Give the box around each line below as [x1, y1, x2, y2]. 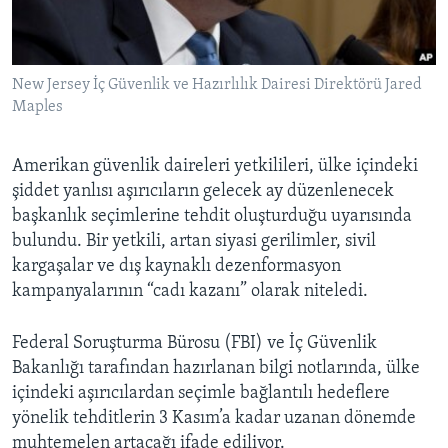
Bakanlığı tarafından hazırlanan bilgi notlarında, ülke [12, 359, 420, 379]
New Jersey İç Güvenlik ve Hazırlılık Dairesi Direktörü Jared [12, 77, 422, 94]
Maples [12, 99, 63, 116]
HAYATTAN [36, 11, 106, 27]
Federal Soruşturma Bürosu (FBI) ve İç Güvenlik [12, 334, 377, 354]
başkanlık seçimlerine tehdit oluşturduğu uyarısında [12, 207, 412, 227]
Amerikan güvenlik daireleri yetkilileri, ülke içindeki [12, 157, 418, 177]
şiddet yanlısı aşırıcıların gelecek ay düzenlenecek [12, 182, 394, 202]
